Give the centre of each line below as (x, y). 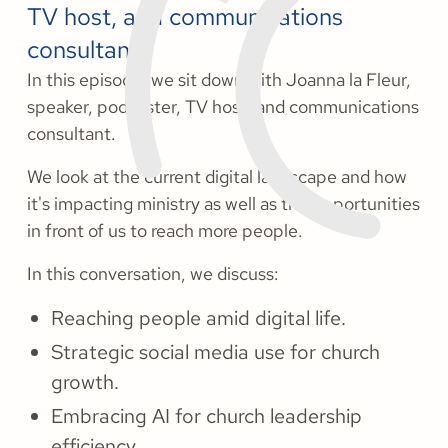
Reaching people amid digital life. (198, 318)
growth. (85, 382)
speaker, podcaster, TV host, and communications (223, 107)
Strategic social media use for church (215, 352)
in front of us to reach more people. (165, 231)
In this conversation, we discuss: (153, 274)
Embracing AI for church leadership (206, 416)
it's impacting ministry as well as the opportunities (223, 204)
